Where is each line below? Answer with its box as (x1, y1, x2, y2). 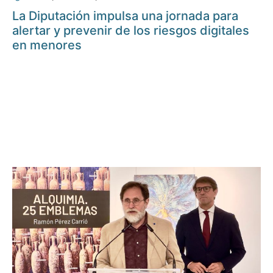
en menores (12, 38, 82, 53)
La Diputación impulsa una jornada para (12, 9, 238, 24)
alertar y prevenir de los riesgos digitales (12, 23, 249, 38)
